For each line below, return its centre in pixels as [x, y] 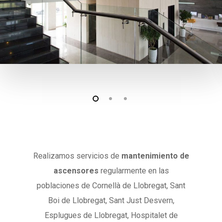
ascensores [76, 171]
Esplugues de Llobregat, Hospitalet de [111, 216]
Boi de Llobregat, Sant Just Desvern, [111, 201]
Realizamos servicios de [77, 156]
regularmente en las [134, 171]
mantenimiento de [155, 156]
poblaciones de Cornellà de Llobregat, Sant [111, 186]
